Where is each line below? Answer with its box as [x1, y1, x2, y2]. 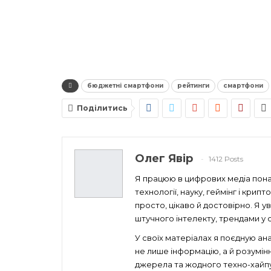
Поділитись [77, 103, 128, 113]
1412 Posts [209, 154, 243, 164]
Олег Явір [135, 151, 193, 165]
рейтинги [177, 81, 209, 90]
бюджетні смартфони [87, 81, 163, 90]
